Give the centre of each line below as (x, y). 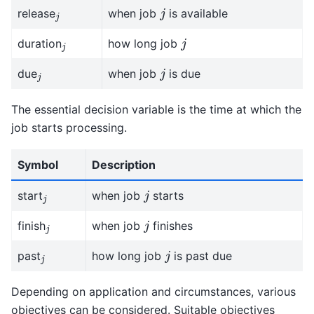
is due (183, 73)
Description (124, 165)
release (36, 13)
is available (197, 13)
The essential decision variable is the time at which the (156, 109)
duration (40, 43)
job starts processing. (69, 127)
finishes (171, 226)
